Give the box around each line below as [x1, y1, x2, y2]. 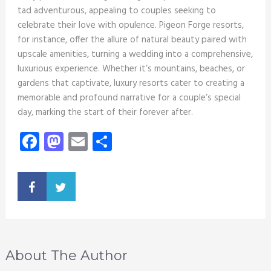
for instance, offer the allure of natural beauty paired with [17, 33, 247, 48]
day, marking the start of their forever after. [17, 105, 193, 120]
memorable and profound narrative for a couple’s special [17, 91, 241, 106]
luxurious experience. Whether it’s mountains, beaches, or [17, 62, 245, 77]
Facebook [39, 126, 117, 157]
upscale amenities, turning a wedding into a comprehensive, [17, 47, 253, 62]
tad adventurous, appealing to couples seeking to [17, 4, 216, 19]
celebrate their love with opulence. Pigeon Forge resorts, [17, 18, 244, 33]
